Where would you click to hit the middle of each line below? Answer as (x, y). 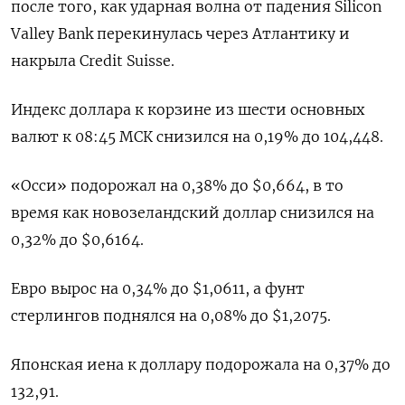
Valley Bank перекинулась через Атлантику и (180, 33)
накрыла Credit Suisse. (93, 61)
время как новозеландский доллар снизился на (193, 212)
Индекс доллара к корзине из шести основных (188, 109)
